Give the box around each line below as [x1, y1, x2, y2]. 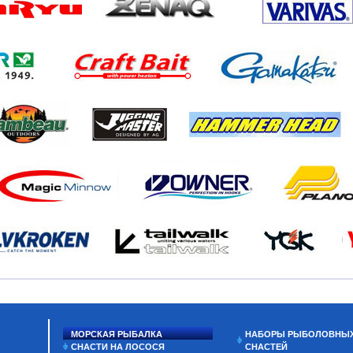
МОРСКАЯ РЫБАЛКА [71, 329, 162, 339]
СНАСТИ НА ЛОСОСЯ [71, 342, 165, 351]
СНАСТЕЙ [245, 342, 288, 351]
